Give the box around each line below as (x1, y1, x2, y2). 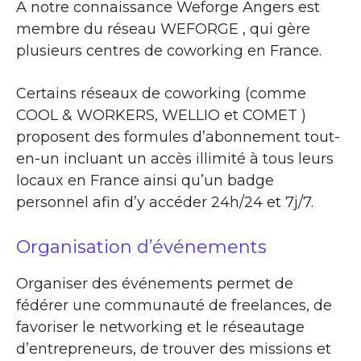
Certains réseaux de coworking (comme (16, 84, 306, 102)
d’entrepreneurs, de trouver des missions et (16, 339, 331, 358)
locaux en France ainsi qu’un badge (16, 171, 274, 189)
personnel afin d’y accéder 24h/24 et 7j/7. (16, 193, 313, 211)
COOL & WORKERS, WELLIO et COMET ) (16, 106, 306, 124)
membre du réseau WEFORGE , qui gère (16, 19, 310, 38)
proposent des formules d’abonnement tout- (16, 127, 340, 146)
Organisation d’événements (16, 235, 267, 258)
